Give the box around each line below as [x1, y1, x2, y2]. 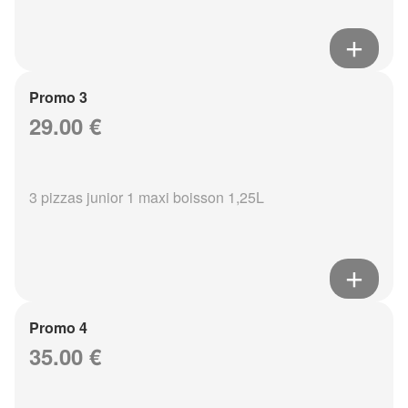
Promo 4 [29, 317, 87, 339]
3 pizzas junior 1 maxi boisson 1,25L [29, 187, 264, 209]
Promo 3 [29, 87, 87, 108]
